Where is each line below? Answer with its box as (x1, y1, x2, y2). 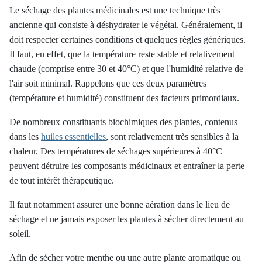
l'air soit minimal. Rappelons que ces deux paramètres (9, 78, 206, 88)
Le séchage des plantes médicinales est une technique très (9, 5, 220, 15)
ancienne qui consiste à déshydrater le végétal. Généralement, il (9, 20, 242, 30)
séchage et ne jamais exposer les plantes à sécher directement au (9, 214, 244, 224)
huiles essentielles (41, 132, 106, 142)
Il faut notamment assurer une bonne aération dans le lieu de (9, 199, 230, 209)
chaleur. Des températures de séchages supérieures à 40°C (9, 146, 222, 156)
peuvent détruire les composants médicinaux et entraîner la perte (9, 161, 244, 171)
